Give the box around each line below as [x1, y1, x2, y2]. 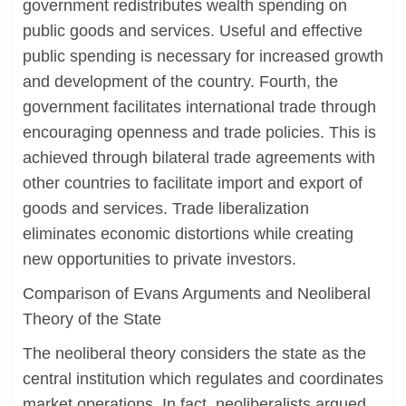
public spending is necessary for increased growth [23, 47, 383, 65]
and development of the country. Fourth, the [23, 72, 338, 91]
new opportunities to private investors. [23, 250, 296, 268]
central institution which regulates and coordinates [23, 370, 383, 388]
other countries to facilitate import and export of [23, 174, 362, 192]
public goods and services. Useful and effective [23, 22, 362, 40]
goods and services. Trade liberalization [23, 199, 309, 217]
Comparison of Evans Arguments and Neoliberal [23, 285, 371, 303]
